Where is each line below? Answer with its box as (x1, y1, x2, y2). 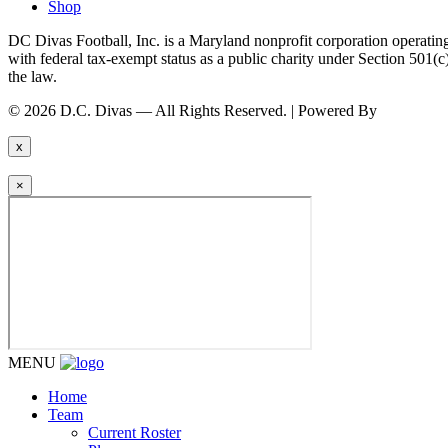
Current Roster (88, 423, 181, 441)
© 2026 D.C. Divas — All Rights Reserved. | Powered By (8, 101, 381, 119)
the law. (8, 67, 57, 85)
